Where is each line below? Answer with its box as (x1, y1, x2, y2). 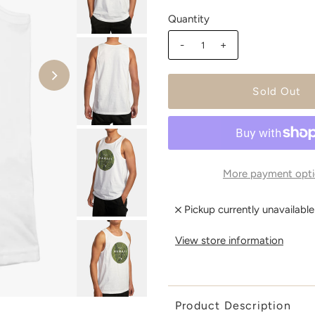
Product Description (174, 299, 291, 313)
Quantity (167, 13, 210, 26)
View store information (174, 234, 283, 247)
